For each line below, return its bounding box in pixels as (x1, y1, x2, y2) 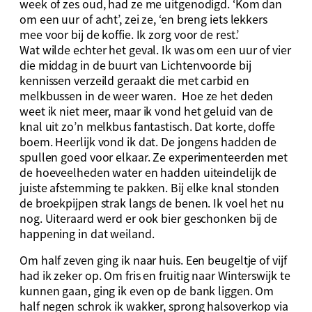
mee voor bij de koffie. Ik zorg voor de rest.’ (19, 25, 242, 42)
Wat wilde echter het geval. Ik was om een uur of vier (19, 40, 291, 58)
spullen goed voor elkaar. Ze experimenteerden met (19, 148, 288, 165)
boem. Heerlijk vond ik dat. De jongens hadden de (19, 132, 277, 150)
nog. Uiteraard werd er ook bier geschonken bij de (19, 209, 278, 226)
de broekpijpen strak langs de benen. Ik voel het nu (19, 194, 284, 211)
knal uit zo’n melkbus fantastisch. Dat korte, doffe (19, 117, 275, 134)
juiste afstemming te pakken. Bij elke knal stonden (19, 178, 279, 196)
